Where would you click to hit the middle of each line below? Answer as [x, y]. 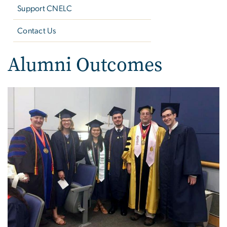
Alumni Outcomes [85, 64]
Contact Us [37, 31]
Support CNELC [45, 9]
